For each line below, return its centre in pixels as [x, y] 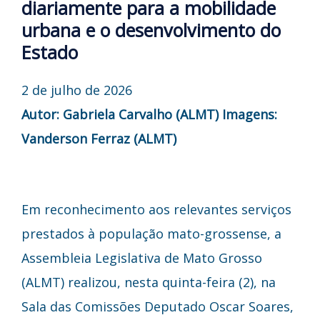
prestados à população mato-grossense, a [151, 233]
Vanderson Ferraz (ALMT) [99, 138]
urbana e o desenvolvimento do [151, 30]
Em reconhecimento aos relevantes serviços [156, 209]
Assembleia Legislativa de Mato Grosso [142, 257]
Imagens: [250, 114]
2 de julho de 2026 [77, 90]
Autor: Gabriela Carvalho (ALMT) [120, 114]
